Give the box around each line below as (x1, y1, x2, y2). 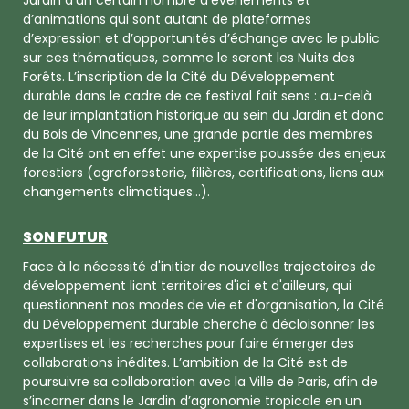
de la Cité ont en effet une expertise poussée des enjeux (23, 144, 386, 163)
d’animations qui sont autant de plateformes (23, 10, 311, 29)
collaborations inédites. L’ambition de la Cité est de (23, 353, 348, 372)
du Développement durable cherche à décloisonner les (23, 315, 375, 333)
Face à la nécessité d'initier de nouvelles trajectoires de (23, 257, 376, 276)
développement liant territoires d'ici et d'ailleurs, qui (23, 277, 351, 295)
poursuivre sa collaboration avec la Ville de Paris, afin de (23, 372, 378, 391)
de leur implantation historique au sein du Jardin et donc (23, 106, 384, 125)
